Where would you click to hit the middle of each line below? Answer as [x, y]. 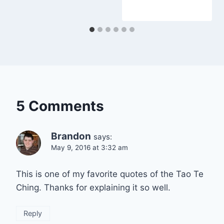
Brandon [71, 136]
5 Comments [60, 106]
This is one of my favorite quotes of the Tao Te [110, 174]
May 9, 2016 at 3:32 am [89, 147]
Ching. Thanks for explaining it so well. [93, 187]
